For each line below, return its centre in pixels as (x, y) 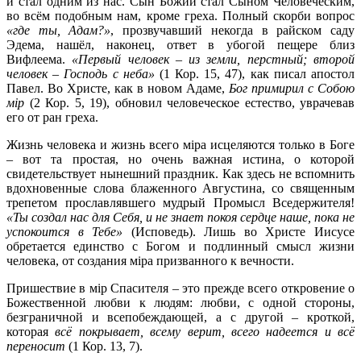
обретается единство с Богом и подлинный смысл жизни (180, 246)
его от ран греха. (52, 117)
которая (31, 331)
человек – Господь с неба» (81, 73)
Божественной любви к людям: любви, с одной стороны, (180, 302)
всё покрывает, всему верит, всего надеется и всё (205, 331)
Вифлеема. (39, 59)
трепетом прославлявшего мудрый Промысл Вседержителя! (180, 202)
